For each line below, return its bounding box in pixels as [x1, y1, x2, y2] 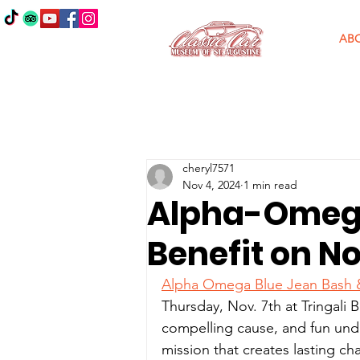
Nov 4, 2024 [182, 178, 240, 192]
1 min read [243, 178, 297, 192]
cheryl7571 [182, 161, 235, 175]
